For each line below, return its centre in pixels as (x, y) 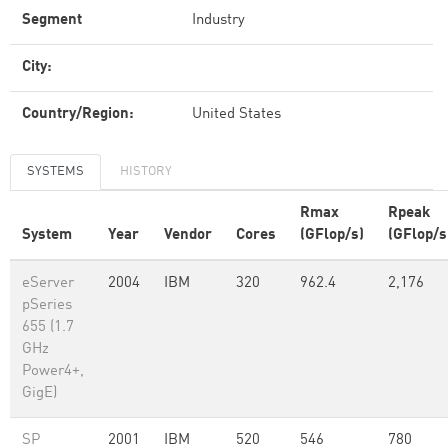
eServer (48, 283)
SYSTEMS (55, 171)
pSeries (47, 305)
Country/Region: (78, 114)
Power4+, (53, 371)
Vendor (188, 235)
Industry (218, 20)
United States (236, 114)
